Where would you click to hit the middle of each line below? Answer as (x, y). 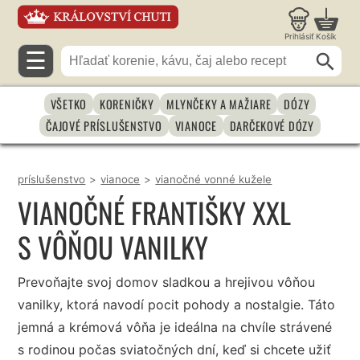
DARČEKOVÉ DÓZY (272, 125)
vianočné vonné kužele (214, 180)
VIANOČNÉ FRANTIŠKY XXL (155, 213)
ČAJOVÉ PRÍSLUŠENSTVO (104, 125)
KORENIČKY (127, 104)
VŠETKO (68, 104)
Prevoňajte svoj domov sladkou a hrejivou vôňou (167, 282)
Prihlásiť (299, 36)
